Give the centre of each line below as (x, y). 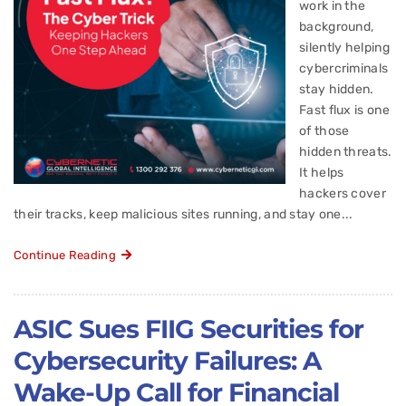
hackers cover (343, 193)
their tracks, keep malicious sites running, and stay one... (184, 214)
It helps (322, 172)
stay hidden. (337, 89)
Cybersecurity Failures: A (167, 360)
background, (337, 26)
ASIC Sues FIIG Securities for (188, 329)
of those (324, 130)
